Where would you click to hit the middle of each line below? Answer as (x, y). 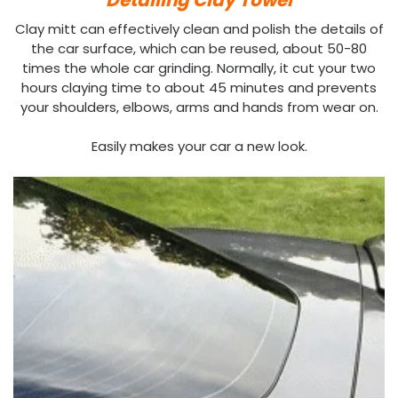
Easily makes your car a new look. (199, 147)
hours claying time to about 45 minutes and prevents (199, 87)
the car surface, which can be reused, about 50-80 (199, 48)
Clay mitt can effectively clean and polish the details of (199, 28)
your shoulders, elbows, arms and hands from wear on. (199, 107)
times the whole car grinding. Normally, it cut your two (199, 68)
